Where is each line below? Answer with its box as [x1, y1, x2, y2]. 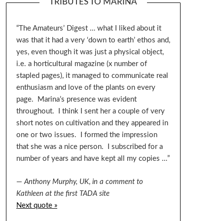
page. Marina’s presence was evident [16, 96, 137, 104]
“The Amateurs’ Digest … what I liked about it [16, 25, 161, 33]
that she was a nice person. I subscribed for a [16, 143, 163, 151]
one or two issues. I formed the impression [16, 131, 157, 139]
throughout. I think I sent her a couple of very [16, 108, 165, 115]
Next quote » [16, 201, 57, 209]
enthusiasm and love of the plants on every [16, 84, 155, 92]
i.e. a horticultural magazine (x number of [16, 60, 147, 68]
